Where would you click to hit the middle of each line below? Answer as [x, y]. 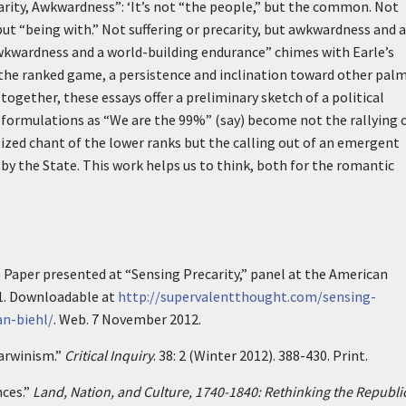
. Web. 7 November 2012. [127, 319]
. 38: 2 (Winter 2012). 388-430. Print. [261, 355]
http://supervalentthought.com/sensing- [247, 296]
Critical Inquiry [109, 355]
